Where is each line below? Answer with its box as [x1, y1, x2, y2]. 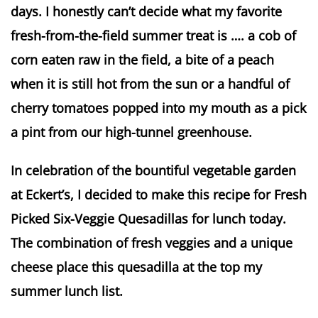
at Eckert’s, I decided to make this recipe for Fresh [11, 186, 307, 203]
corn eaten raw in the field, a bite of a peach [11, 51, 274, 68]
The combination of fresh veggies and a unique [11, 234, 292, 251]
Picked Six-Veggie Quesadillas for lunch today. [11, 210, 286, 227]
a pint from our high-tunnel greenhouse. [11, 124, 252, 141]
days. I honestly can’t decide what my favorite [11, 3, 282, 20]
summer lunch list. [11, 283, 123, 300]
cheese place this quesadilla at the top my [11, 258, 262, 275]
